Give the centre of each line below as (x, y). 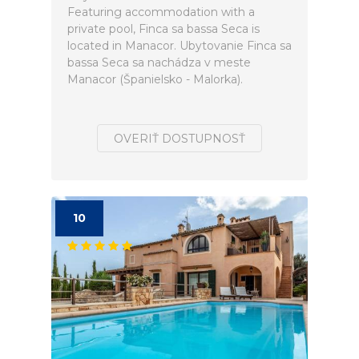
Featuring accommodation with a (161, 12)
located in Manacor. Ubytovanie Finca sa (179, 46)
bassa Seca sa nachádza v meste (159, 63)
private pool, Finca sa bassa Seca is (163, 29)
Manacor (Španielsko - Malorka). (155, 79)
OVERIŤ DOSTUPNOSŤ (179, 139)
